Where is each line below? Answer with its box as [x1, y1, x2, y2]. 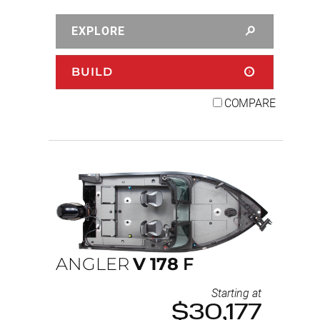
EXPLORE [71, 24, 125, 39]
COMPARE [224, 96, 276, 111]
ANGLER [56, 254, 129, 275]
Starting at [211, 286, 261, 300]
